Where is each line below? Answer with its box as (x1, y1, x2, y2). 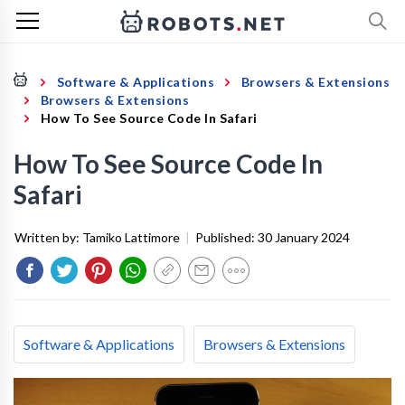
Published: (195, 230, 258, 245)
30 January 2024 (258, 230, 350, 245)
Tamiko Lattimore (82, 230, 180, 245)
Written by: (14, 230, 82, 245)
